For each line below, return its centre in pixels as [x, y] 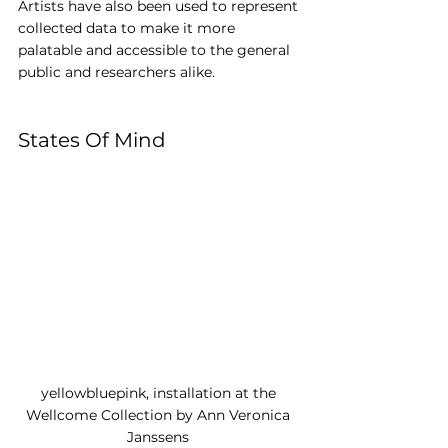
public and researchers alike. [116, 72]
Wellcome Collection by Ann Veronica [160, 414]
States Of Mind [92, 140]
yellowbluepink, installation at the [160, 392]
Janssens [160, 436]
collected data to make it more [128, 28]
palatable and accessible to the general [156, 50]
